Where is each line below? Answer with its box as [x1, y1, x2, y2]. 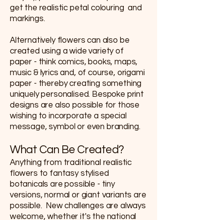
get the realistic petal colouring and [10, 3, 142, 12]
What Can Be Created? [10, 143, 124, 156]
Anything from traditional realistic [10, 158, 132, 167]
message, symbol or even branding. [10, 122, 140, 131]
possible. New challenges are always [10, 201, 146, 210]
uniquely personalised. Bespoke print [10, 89, 144, 99]
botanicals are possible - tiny [10, 179, 115, 189]
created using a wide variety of [10, 46, 124, 55]
